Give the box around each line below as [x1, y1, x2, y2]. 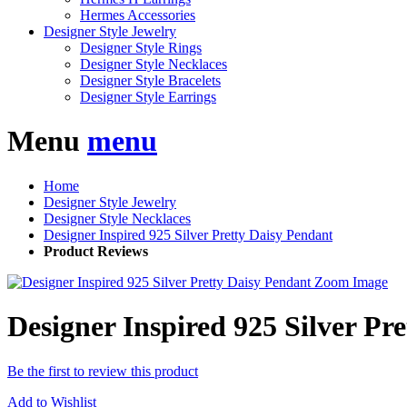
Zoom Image [314, 273, 388, 290]
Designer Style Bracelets [80, 73, 221, 88]
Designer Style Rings [80, 40, 202, 55]
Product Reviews [44, 243, 148, 259]
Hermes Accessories [80, 7, 195, 23]
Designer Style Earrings [80, 89, 216, 104]
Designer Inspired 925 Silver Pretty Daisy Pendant [44, 226, 333, 243]
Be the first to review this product [7, 362, 198, 379]
